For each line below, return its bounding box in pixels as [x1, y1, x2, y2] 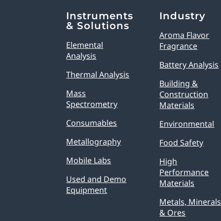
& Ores [159, 207, 186, 219]
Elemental [66, 39, 104, 51]
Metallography [66, 136, 121, 147]
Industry [159, 10, 206, 22]
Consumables [66, 117, 117, 129]
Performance [159, 167, 209, 178]
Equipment [66, 184, 108, 196]
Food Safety [159, 137, 204, 148]
